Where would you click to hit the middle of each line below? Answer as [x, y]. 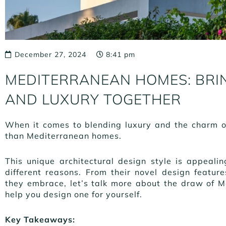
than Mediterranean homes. [65, 135]
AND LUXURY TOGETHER [95, 99]
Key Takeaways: [41, 219]
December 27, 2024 [50, 54]
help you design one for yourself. [75, 194]
